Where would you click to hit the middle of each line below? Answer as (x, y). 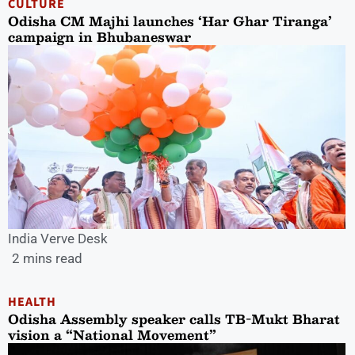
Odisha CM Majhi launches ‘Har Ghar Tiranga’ (170, 21)
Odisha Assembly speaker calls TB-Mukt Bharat (174, 319)
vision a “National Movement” (112, 335)
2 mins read (47, 259)
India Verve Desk (58, 239)
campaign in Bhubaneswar (99, 37)
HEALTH (32, 302)
